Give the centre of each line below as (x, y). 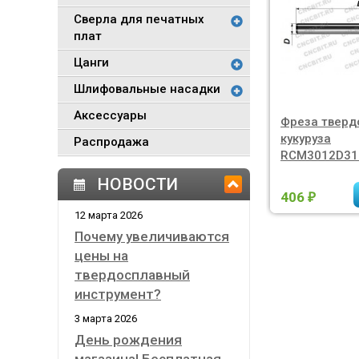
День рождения (128, 340)
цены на (101, 256)
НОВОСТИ (137, 184)
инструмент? (118, 294)
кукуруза (306, 139)
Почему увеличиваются (152, 236)
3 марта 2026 (106, 319)
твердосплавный (132, 275)
